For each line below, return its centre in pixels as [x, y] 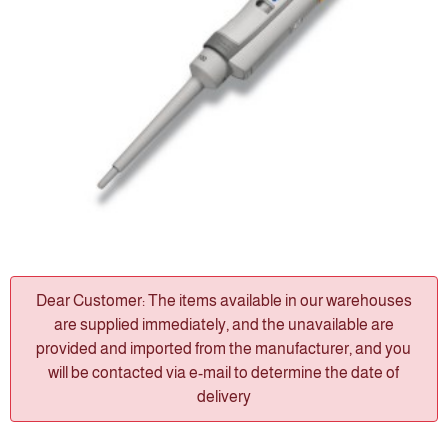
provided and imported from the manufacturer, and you [224, 348]
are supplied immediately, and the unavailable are [223, 324]
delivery [223, 396]
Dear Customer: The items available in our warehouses [223, 300]
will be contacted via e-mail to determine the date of [224, 372]
